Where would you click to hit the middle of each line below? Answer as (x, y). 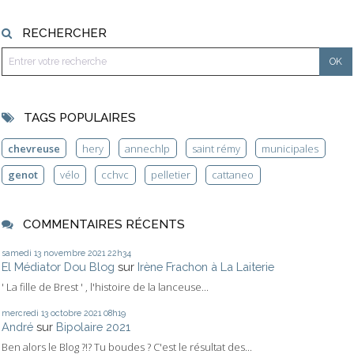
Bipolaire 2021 (93, 327)
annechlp (148, 148)
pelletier (170, 175)
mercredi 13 (25, 313)
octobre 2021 (76, 313)
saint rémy (216, 148)
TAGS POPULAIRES (79, 117)
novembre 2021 (74, 252)
